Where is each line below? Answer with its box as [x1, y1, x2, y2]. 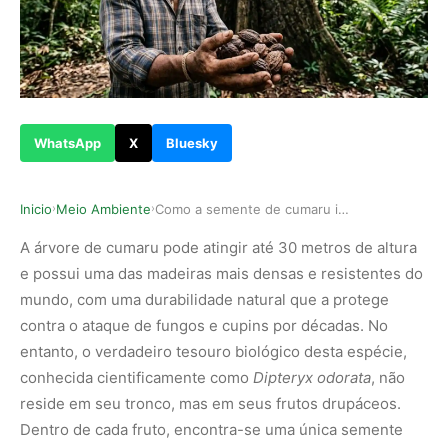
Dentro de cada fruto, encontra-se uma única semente [20, 419, 403, 439]
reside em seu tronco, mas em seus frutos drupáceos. [20, 393, 401, 413]
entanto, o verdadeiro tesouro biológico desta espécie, [20, 341, 407, 361]
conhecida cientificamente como [20, 367, 253, 387]
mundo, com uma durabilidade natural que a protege [20, 289, 389, 309]
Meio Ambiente [56, 200, 151, 217]
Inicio [20, 200, 52, 217]
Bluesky [166, 134, 218, 151]
